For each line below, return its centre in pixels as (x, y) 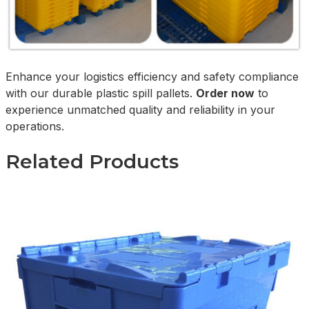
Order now (225, 93)
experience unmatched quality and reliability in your (140, 109)
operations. (35, 126)
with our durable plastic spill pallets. (101, 93)
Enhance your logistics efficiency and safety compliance (152, 76)
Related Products (92, 161)
